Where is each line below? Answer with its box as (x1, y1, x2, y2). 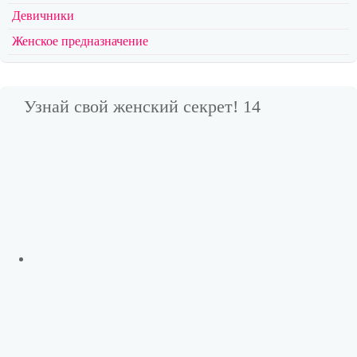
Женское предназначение (12, 34, 148, 48)
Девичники (12, 9, 74, 22)
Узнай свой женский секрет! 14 (24, 96, 261, 116)
